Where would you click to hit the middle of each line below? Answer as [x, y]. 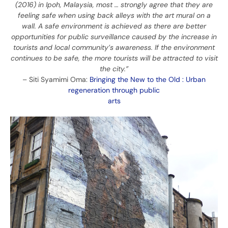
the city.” [114, 69]
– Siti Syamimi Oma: [56, 80]
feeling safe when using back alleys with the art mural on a [114, 16]
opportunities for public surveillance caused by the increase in [114, 37]
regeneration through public [114, 90]
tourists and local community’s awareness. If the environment [114, 48]
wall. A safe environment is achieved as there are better [114, 26]
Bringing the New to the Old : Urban [148, 80]
